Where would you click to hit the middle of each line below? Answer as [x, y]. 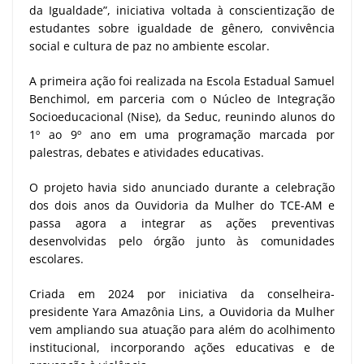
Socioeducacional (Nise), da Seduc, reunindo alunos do [182, 116]
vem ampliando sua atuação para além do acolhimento [182, 329]
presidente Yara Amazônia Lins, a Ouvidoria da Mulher [182, 311]
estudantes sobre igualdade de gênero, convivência [182, 28]
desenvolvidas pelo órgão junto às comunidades [182, 240]
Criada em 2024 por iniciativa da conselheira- [182, 293]
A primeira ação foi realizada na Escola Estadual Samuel [182, 80]
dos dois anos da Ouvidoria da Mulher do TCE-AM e [182, 205]
